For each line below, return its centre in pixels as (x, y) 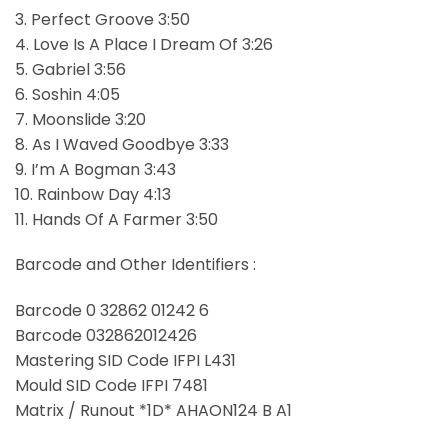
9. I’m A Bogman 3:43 (95, 169)
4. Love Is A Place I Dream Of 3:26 (144, 44)
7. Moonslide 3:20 (80, 119)
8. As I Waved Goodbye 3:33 (122, 144)
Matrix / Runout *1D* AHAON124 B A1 (153, 411)
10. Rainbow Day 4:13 (93, 194)
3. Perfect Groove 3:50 (102, 19)
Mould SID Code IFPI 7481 (111, 386)
